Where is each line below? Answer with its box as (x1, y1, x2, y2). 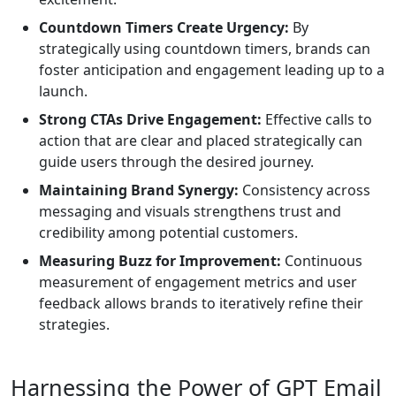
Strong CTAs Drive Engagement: (39, 110, 262, 130)
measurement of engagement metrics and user (39, 272, 357, 293)
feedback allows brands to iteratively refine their (39, 293, 363, 314)
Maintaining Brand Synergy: (39, 180, 239, 201)
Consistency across (239, 180, 370, 201)
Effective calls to (262, 110, 372, 130)
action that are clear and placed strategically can (39, 131, 362, 151)
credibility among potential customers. (39, 223, 298, 243)
